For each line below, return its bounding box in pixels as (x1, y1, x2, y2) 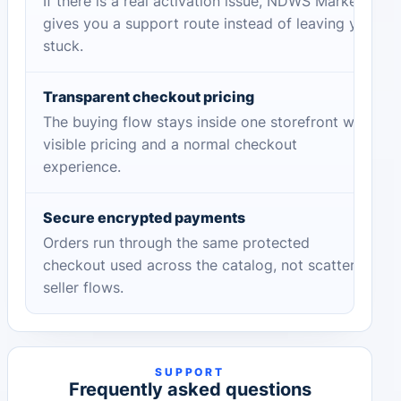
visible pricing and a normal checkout (42, 136, 297, 154)
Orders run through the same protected (42, 235, 310, 252)
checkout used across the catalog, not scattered (42, 257, 372, 275)
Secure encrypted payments (42, 209, 245, 227)
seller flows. (42, 279, 124, 297)
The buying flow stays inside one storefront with (42, 114, 371, 132)
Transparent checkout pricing (42, 88, 254, 107)
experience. (42, 158, 121, 176)
